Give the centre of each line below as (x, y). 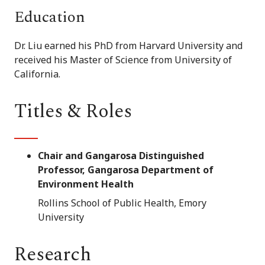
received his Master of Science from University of (123, 60)
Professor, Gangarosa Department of (126, 170)
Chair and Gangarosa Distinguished (121, 156)
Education (50, 17)
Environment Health (86, 184)
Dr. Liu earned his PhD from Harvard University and (128, 46)
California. (37, 74)
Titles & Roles (73, 112)
